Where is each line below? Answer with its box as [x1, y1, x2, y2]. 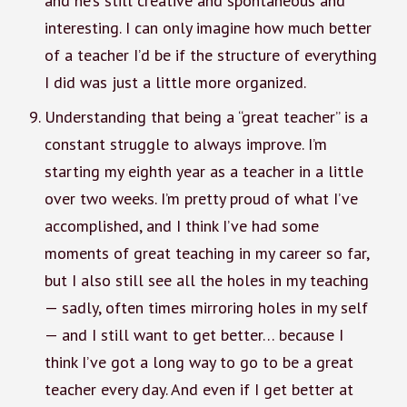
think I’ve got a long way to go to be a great [44, 351, 353, 372]
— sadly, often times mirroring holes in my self [44, 296, 368, 318]
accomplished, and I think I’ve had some [44, 214, 319, 236]
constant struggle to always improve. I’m [44, 133, 327, 154]
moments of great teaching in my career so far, [44, 242, 369, 263]
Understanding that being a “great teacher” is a [44, 105, 368, 127]
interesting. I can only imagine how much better [44, 17, 372, 39]
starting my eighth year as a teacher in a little [44, 160, 363, 182]
